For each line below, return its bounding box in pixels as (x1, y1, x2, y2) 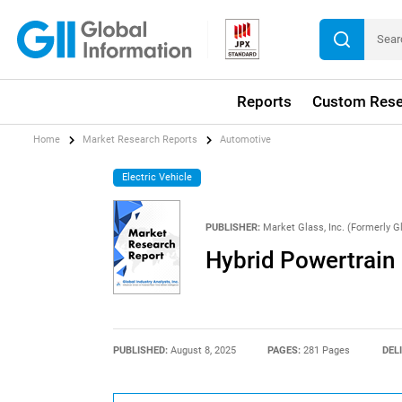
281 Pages (303, 344, 351, 356)
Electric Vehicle (122, 170, 193, 183)
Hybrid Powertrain (205, 247, 395, 275)
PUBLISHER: (205, 221, 260, 233)
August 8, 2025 (170, 344, 236, 356)
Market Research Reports (83, 134, 198, 146)
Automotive (220, 134, 272, 146)
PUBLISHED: (112, 344, 170, 356)
